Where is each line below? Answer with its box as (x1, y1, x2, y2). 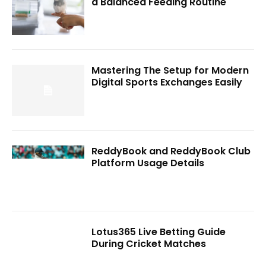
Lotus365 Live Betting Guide (91, 224, 226, 239)
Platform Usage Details (91, 156, 205, 170)
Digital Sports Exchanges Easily (91, 75, 243, 90)
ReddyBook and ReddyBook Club (91, 144, 251, 158)
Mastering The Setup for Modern (91, 64, 249, 78)
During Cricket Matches (91, 236, 207, 251)
